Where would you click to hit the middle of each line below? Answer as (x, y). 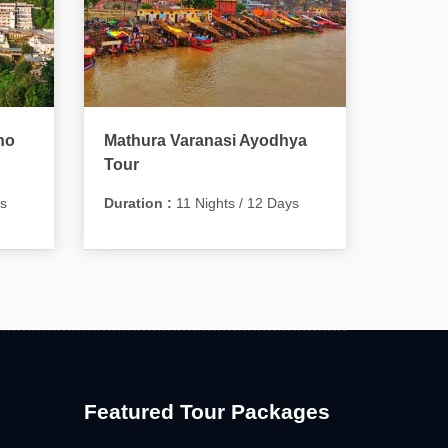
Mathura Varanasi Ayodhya (205, 140)
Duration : (137, 202)
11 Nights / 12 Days (235, 202)
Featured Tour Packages (206, 411)
